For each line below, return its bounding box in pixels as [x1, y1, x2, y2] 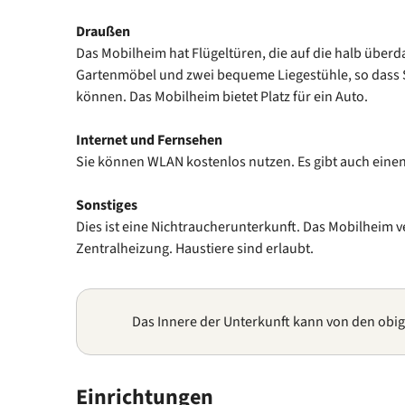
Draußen [76, 21, 130, 42]
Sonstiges [76, 194, 137, 215]
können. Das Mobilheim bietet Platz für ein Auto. [76, 86, 368, 107]
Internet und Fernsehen [76, 129, 222, 150]
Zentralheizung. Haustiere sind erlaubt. [76, 238, 314, 259]
